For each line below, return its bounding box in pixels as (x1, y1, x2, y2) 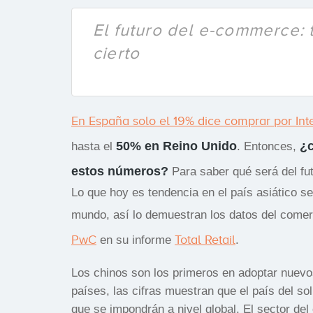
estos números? (71, 163, 168, 178)
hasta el (71, 139, 116, 153)
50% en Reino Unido (116, 138, 237, 153)
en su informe (96, 233, 175, 247)
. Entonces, (237, 139, 300, 153)
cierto (93, 43, 140, 62)
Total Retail (175, 232, 235, 247)
